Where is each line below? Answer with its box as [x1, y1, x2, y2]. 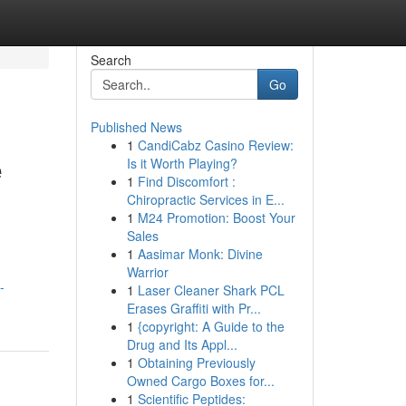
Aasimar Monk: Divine [137, 245, 263, 263]
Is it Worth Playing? [126, 154, 237, 172]
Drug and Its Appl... [126, 335, 237, 353]
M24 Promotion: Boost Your [137, 208, 295, 227]
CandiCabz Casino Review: [137, 136, 294, 154]
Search [90, 51, 131, 69]
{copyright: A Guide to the [137, 317, 285, 335]
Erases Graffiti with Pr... [126, 299, 261, 317]
